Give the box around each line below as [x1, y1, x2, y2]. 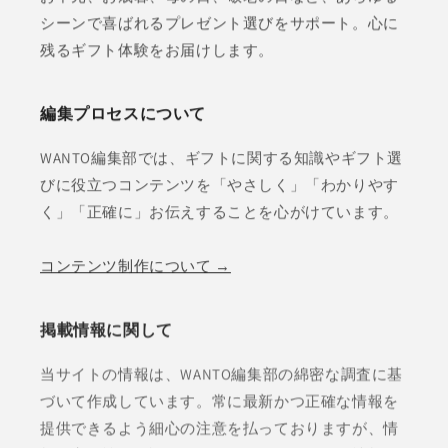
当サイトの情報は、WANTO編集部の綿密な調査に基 [40, 362, 404, 382]
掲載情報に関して [40, 317, 173, 339]
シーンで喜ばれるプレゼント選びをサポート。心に [40, 13, 399, 33]
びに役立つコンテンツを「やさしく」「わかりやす [40, 174, 399, 194]
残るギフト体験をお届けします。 [40, 40, 274, 60]
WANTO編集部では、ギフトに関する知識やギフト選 [40, 147, 403, 167]
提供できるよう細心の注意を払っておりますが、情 [40, 416, 399, 436]
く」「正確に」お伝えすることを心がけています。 [40, 201, 399, 221]
